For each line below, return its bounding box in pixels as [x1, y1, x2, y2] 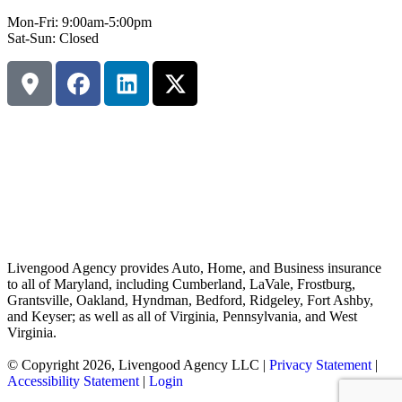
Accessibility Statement [7, 373, 139, 389]
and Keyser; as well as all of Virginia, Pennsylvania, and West [7, 309, 357, 325]
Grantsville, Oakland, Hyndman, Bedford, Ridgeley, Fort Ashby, [7, 293, 373, 309]
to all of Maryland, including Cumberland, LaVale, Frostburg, [7, 276, 355, 293]
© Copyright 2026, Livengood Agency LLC [7, 357, 259, 373]
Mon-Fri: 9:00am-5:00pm [7, 14, 152, 31]
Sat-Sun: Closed [7, 31, 99, 47]
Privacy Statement [269, 357, 371, 373]
